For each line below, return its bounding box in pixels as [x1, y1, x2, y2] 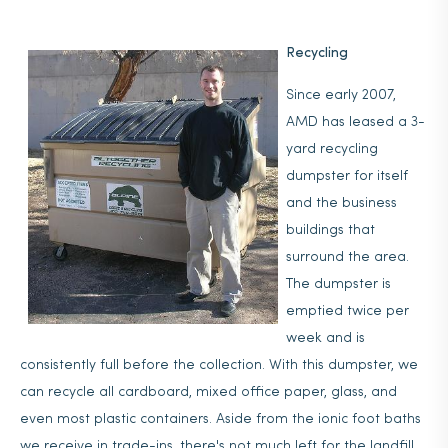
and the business [286, 196, 397, 211]
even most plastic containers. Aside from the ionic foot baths [20, 412, 421, 427]
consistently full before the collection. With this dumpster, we [20, 358, 418, 373]
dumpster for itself [286, 169, 408, 184]
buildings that [286, 223, 375, 238]
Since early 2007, [286, 88, 396, 103]
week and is [286, 331, 365, 346]
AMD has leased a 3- [286, 115, 425, 130]
